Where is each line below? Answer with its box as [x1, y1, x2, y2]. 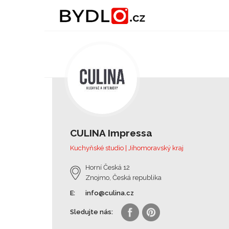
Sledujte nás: [70, 208, 113, 216]
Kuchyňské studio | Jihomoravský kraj [70, 144, 184, 152]
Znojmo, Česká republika [85, 174, 162, 181]
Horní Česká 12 [85, 164, 130, 171]
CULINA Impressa [70, 127, 152, 139]
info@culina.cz [85, 189, 134, 197]
